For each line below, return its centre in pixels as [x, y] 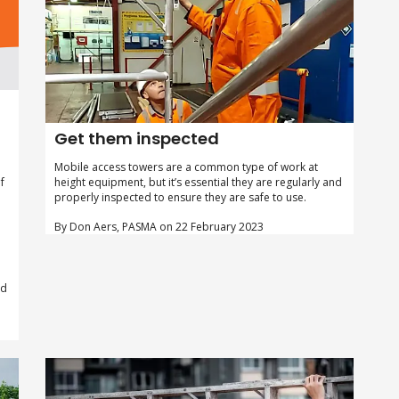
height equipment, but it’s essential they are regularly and [198, 182]
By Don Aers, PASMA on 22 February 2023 [159, 226]
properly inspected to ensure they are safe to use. [180, 197]
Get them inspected [136, 138]
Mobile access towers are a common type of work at [186, 167]
